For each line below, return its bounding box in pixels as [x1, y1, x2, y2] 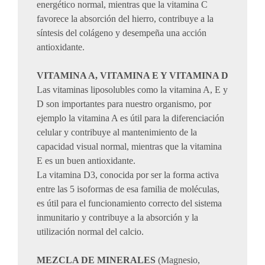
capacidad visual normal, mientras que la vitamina [37, 141, 222, 151]
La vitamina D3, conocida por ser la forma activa [37, 170, 219, 180]
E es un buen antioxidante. [37, 156, 135, 166]
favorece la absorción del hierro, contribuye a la [37, 14, 214, 24]
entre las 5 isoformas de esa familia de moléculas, [37, 184, 219, 194]
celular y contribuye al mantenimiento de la [37, 127, 197, 137]
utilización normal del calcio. [37, 227, 144, 237]
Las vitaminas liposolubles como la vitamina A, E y [37, 85, 228, 95]
